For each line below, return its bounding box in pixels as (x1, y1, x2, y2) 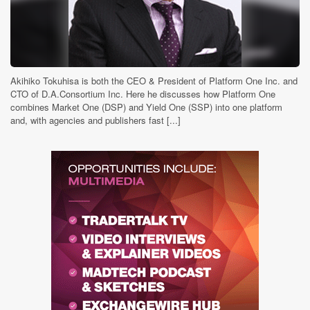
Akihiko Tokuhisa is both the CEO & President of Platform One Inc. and (10, 74, 298, 87)
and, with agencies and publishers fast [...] (10, 113, 181, 127)
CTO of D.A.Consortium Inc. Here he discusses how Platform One (10, 87, 275, 100)
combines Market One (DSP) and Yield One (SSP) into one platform (10, 100, 282, 113)
